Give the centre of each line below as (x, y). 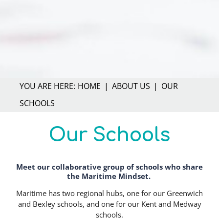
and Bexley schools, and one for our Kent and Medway (109, 204)
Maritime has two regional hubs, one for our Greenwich (109, 193)
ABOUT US (131, 86)
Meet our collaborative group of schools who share (109, 166)
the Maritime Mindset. (109, 176)
